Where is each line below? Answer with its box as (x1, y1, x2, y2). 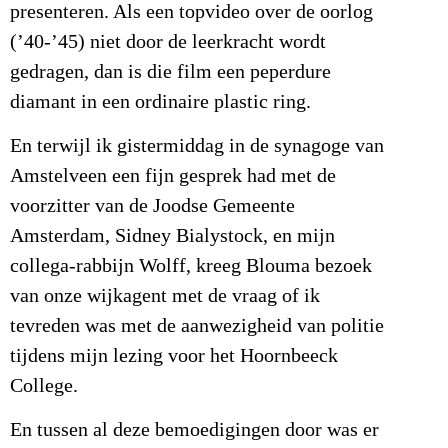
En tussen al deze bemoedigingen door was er (10, 419, 379, 442)
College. (10, 375, 83, 397)
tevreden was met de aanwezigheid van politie (10, 315, 384, 337)
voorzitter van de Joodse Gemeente (10, 195, 295, 217)
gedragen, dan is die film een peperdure (10, 60, 331, 83)
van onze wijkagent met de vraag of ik (10, 285, 320, 307)
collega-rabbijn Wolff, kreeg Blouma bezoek (10, 255, 372, 277)
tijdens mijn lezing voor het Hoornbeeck (10, 345, 338, 367)
